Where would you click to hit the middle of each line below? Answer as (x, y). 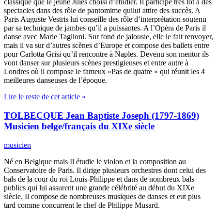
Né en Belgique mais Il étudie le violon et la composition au (95, 161)
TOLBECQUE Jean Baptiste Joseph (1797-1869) (101, 115)
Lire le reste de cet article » (45, 97)
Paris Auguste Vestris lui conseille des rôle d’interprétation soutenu (105, 19)
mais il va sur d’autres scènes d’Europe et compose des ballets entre (107, 46)
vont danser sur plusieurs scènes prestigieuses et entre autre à (96, 63)
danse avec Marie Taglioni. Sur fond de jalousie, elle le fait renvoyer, (108, 37)
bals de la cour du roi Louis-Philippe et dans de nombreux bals (99, 179)
